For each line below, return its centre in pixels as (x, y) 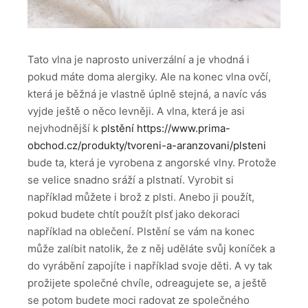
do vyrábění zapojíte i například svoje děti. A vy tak (150, 265)
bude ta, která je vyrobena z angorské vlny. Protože (152, 162)
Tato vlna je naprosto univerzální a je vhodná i (139, 59)
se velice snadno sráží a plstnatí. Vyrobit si (131, 179)
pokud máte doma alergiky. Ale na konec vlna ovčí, (149, 76)
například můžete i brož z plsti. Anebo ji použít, (141, 197)
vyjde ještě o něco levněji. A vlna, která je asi (136, 111)
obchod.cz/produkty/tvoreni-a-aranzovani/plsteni (147, 145)
